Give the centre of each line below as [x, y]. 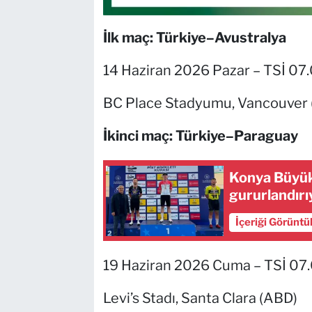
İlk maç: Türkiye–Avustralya [194, 38]
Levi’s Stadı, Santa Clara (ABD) [200, 298]
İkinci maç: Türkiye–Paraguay [200, 136]
